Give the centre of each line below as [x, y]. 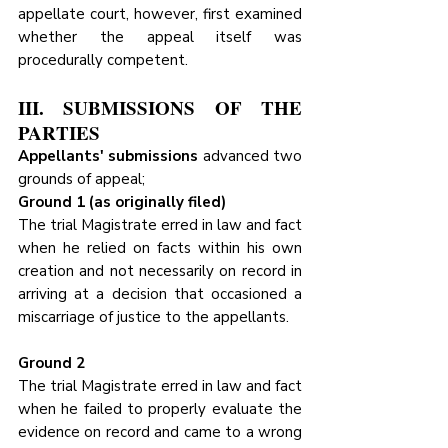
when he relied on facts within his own [160, 248]
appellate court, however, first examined [160, 14]
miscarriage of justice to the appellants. [153, 317]
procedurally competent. [103, 60]
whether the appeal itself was [160, 37]
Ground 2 [51, 363]
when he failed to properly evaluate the [160, 409]
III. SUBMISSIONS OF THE [160, 108]
